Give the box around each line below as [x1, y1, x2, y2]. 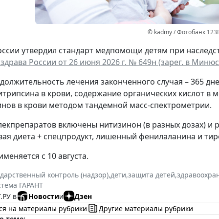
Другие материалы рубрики [99, 203, 193, 213]
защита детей [128, 170, 175, 180]
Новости [28, 191, 59, 201]
